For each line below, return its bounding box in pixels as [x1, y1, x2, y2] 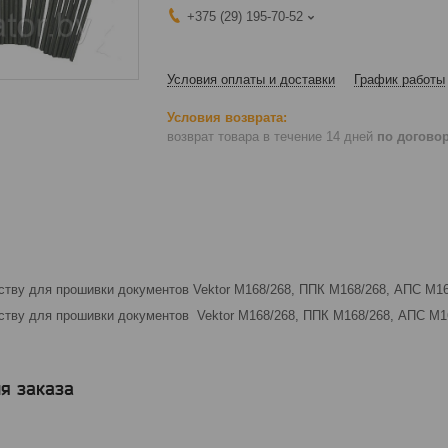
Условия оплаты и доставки [167, 72, 335, 87]
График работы [354, 72, 445, 87]
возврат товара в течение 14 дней [167, 128, 377, 144]
